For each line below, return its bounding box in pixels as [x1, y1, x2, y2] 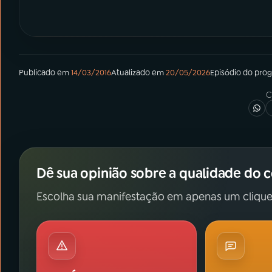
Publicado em [19, 67, 69, 78]
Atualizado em [111, 67, 164, 78]
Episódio [210, 67, 241, 78]
